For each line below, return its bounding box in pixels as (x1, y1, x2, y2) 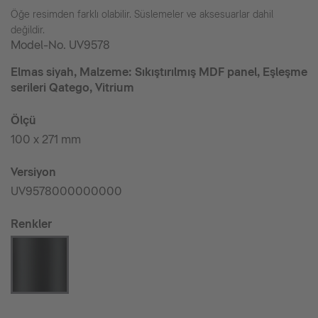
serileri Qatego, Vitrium (11, 81, 134, 94)
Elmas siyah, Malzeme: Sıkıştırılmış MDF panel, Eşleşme (11, 65, 307, 79)
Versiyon (11, 165, 56, 179)
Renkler (11, 217, 52, 231)
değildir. (11, 24, 45, 35)
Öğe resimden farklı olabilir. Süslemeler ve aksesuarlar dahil (11, 9, 273, 20)
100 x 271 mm (11, 133, 81, 146)
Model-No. (11, 38, 69, 52)
